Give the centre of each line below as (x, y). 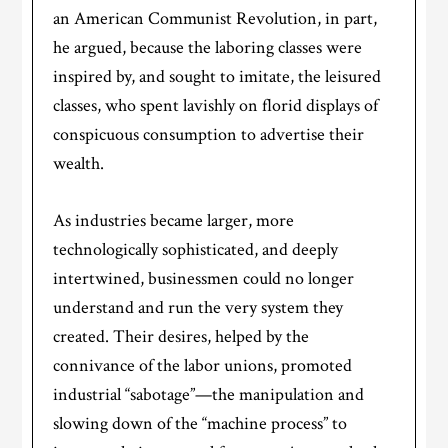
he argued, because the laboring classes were (208, 48)
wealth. (79, 164)
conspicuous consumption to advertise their (209, 135)
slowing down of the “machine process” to (200, 424)
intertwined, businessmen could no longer (204, 279)
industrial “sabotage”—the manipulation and (209, 395)
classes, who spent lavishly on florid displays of (216, 106)
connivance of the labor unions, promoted (203, 366)
